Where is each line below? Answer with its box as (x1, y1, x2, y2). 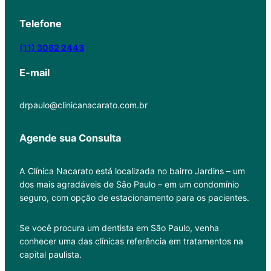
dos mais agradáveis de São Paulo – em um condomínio (19, 178, 239, 189)
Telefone (19, 18, 62, 30)
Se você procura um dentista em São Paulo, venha (19, 222, 219, 233)
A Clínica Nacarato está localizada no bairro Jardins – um (19, 165, 245, 176)
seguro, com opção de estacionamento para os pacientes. (19, 192, 249, 203)
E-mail (19, 66, 50, 79)
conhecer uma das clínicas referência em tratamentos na (19, 235, 243, 246)
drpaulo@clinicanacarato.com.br (19, 99, 148, 110)
